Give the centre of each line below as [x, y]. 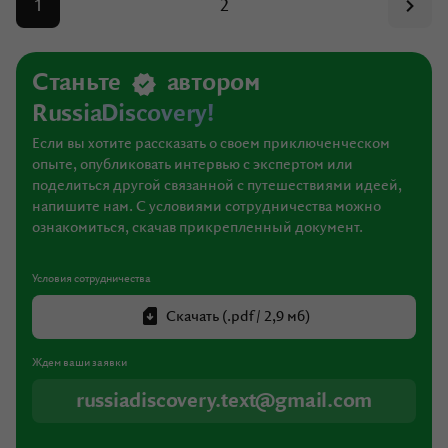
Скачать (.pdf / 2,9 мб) [238, 317]
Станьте [79, 83]
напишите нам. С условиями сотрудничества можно [206, 207]
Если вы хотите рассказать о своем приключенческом [211, 144]
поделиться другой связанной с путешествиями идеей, [217, 186]
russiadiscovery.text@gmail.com [224, 401]
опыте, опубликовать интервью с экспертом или [192, 165]
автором [210, 83]
